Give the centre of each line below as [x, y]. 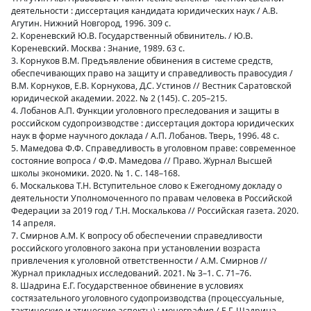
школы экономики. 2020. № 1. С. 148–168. [95, 173]
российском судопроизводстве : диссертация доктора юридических [152, 123]
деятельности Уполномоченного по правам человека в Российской [152, 198]
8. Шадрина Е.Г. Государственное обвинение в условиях [127, 286]
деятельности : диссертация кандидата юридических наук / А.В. [144, 11]
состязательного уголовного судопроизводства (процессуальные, [148, 298]
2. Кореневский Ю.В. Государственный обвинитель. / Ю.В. [132, 36]
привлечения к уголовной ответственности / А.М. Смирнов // [139, 261]
